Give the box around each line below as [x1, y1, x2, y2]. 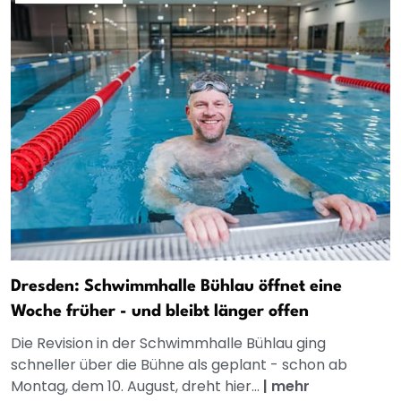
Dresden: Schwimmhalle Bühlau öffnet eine [11, 277, 342, 294]
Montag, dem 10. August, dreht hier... [11, 375, 263, 397]
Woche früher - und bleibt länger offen [11, 303, 309, 320]
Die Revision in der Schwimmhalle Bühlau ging [11, 332, 326, 354]
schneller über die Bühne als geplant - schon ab [11, 354, 347, 375]
